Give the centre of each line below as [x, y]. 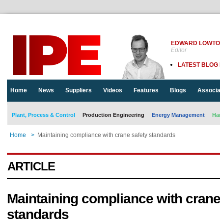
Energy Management [178, 115]
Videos [113, 90]
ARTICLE [31, 166]
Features [146, 90]
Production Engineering [113, 115]
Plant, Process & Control [43, 115]
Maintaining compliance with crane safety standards [106, 135]
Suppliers [79, 90]
